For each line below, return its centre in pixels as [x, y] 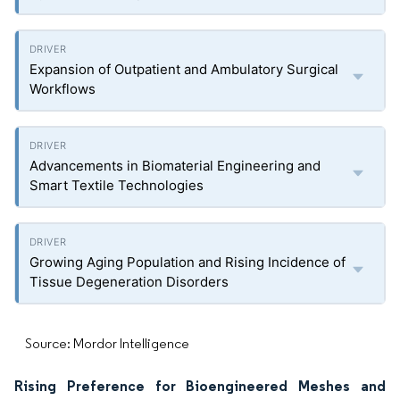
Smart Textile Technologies [117, 185]
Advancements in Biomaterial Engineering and [175, 166]
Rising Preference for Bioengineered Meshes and [200, 386]
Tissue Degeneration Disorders [129, 282]
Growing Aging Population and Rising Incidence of [187, 262]
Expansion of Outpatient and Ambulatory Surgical [184, 69]
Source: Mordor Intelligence [107, 343]
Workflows [62, 89]
